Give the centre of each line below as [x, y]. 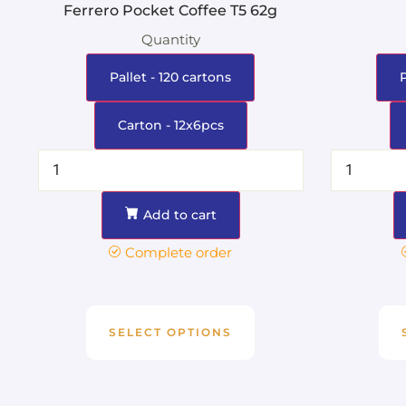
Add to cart [179, 214]
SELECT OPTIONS [171, 332]
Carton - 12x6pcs [170, 125]
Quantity [170, 39]
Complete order [179, 252]
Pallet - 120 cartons [171, 77]
